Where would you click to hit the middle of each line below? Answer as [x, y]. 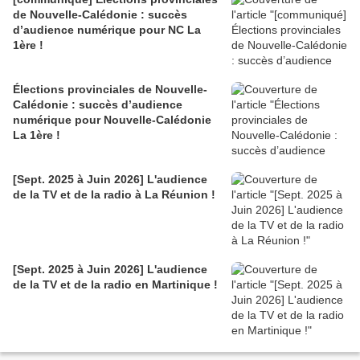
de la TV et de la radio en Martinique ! [115, 284]
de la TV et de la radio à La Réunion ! [114, 194]
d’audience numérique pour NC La [107, 29]
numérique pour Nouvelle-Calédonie [112, 119]
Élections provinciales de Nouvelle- [110, 89]
